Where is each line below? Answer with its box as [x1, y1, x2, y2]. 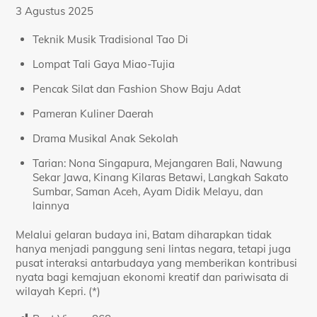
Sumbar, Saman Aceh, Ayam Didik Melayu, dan [33, 184, 264, 198]
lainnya [33, 198, 70, 212]
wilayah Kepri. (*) [16, 284, 101, 298]
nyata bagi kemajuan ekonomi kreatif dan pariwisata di [16, 270, 289, 284]
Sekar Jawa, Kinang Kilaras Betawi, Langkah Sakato [33, 170, 289, 184]
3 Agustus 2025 [16, 4, 94, 18]
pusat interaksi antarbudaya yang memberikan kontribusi [16, 255, 298, 270]
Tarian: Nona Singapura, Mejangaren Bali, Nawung [33, 156, 283, 170]
